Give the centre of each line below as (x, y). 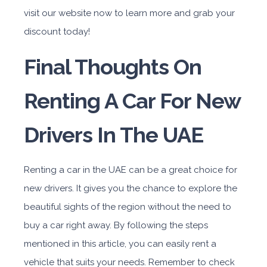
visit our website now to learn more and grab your (129, 13)
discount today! (57, 32)
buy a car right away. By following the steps (116, 225)
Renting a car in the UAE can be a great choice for (131, 170)
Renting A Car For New (132, 101)
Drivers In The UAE (114, 135)
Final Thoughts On (113, 67)
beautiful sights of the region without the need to (128, 207)
